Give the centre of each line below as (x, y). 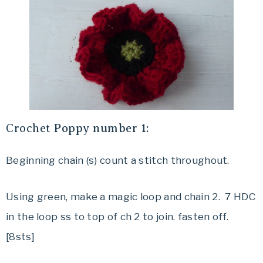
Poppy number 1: (102, 129)
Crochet (30, 129)
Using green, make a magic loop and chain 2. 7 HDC (131, 197)
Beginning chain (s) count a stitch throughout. (118, 161)
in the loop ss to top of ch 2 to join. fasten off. (117, 217)
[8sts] (20, 237)
